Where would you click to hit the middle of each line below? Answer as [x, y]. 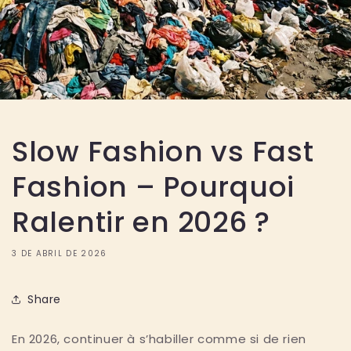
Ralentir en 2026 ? [141, 223]
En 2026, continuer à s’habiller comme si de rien [159, 339]
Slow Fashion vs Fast [163, 152]
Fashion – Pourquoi [153, 187]
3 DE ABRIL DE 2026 [60, 254]
